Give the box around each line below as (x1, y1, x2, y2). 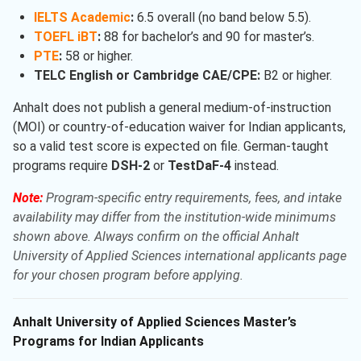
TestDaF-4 (168, 158, 231, 174)
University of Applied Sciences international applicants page (13, 248, 346, 264)
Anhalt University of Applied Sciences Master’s (13, 314, 297, 330)
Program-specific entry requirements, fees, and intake (43, 190, 342, 206)
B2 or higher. (259, 68, 332, 84)
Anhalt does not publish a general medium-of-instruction (13, 100, 331, 116)
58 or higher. (61, 48, 133, 64)
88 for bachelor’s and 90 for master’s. (100, 29, 314, 45)
